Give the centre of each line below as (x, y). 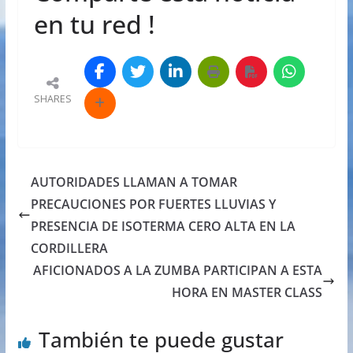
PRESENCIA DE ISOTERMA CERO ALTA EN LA (163, 227)
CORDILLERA (69, 249)
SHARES (52, 98)
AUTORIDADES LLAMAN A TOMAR (134, 182)
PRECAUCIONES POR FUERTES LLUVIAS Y (153, 204)
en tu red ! (94, 24)
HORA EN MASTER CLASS (247, 293)
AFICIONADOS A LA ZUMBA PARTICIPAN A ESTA (178, 271)
